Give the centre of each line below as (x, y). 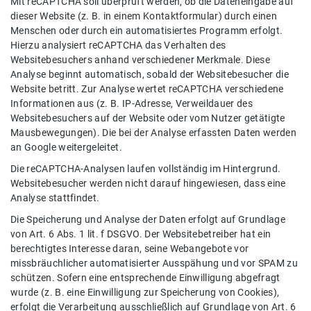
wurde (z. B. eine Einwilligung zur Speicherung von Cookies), (145, 293)
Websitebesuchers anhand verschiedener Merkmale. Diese (140, 60)
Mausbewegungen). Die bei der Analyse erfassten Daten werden (153, 133)
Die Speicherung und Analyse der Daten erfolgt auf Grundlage (148, 220)
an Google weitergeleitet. (67, 148)
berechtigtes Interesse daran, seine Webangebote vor (130, 249)
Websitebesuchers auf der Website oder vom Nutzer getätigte (148, 119)
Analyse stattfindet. (55, 199)
